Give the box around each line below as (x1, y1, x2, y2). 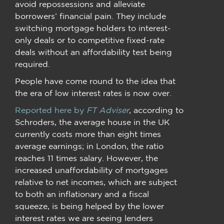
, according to (129, 105, 183, 114)
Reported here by (15, 105, 86, 114)
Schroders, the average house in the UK (15, 117, 170, 126)
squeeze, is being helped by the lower (15, 201, 164, 210)
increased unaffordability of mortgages (15, 165, 168, 174)
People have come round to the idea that (15, 76, 175, 85)
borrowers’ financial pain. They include (15, 11, 166, 20)
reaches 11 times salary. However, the (15, 153, 158, 162)
